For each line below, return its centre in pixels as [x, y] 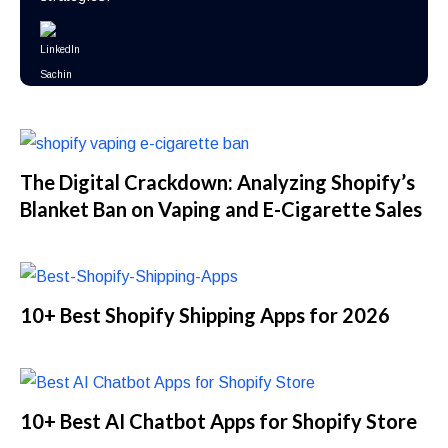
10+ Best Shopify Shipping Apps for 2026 [205, 314]
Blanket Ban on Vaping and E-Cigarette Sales [221, 208]
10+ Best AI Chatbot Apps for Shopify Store [219, 420]
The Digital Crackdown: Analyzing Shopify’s [218, 181]
